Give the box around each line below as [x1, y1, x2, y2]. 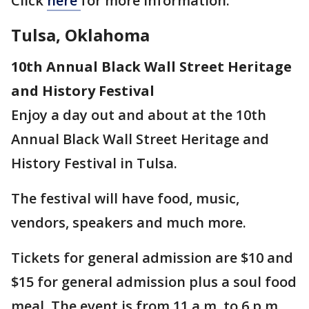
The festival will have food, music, [11, 188, 239, 208]
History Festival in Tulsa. [11, 153, 181, 172]
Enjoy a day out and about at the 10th [11, 105, 266, 124]
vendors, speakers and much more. [11, 212, 250, 232]
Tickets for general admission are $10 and [11, 248, 293, 267]
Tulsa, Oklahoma [11, 23, 150, 46]
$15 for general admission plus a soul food [11, 272, 297, 291]
